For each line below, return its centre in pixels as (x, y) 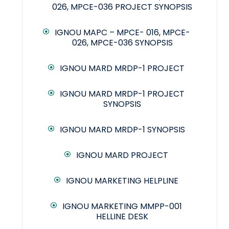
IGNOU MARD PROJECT (122, 155)
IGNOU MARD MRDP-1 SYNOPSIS (122, 130)
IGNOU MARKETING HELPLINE (122, 181)
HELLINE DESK (122, 217)
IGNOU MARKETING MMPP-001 (122, 207)
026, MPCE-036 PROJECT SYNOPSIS (122, 7)
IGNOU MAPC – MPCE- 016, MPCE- (122, 33)
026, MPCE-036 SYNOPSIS (122, 43)
